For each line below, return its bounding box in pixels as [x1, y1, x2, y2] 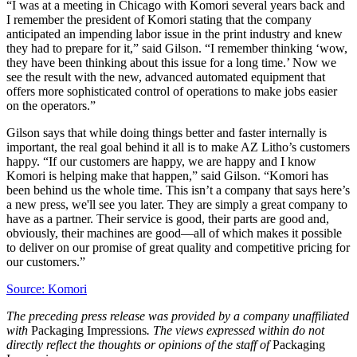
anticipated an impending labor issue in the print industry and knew [6, 27, 343, 41]
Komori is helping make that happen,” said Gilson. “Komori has [6, 169, 328, 183]
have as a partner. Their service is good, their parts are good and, [6, 212, 329, 226]
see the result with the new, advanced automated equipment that [6, 70, 325, 84]
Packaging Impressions [31, 324, 147, 338]
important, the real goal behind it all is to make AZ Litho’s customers [6, 140, 350, 155]
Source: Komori [6, 282, 87, 296]
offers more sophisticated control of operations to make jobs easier [6, 84, 337, 99]
